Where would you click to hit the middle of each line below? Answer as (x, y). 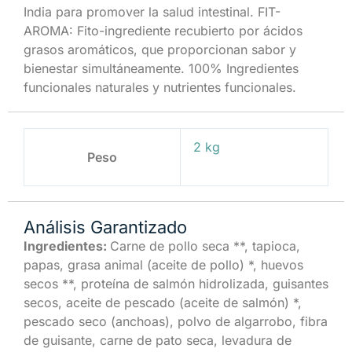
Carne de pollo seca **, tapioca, (205, 246)
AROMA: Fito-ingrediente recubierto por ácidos (163, 30)
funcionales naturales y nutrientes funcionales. (160, 87)
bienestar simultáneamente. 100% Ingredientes (161, 68)
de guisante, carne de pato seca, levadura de (158, 340)
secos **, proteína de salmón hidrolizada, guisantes (176, 283)
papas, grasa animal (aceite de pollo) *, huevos (163, 264)
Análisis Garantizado (105, 227)
